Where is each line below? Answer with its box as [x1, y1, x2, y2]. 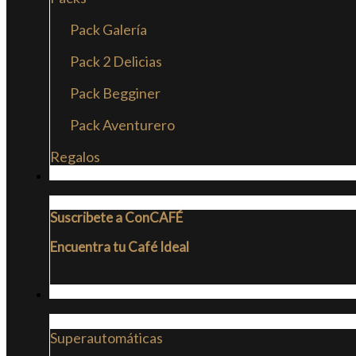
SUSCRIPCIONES [51, 168, 153, 183]
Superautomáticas [50, 329, 163, 346]
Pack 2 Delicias [70, 52, 162, 70]
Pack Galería [70, 21, 147, 38]
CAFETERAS [51, 287, 126, 301]
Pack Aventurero [70, 116, 175, 133]
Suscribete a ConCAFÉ [50, 209, 183, 226]
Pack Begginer [70, 84, 161, 102]
